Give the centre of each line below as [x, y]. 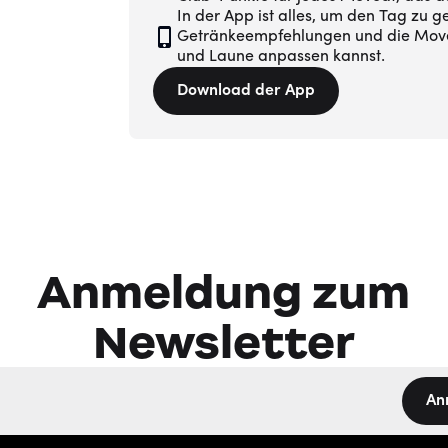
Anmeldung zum [224, 292]
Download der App [245, 91]
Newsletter [223, 342]
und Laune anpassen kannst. [280, 57]
